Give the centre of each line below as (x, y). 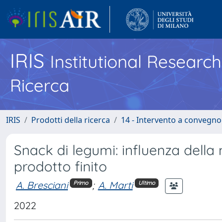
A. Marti (115, 185)
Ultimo (146, 183)
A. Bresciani (42, 185)
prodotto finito (60, 166)
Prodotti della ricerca (71, 120)
